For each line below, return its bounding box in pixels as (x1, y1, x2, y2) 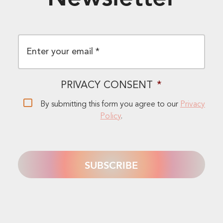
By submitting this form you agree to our (40, 101, 180, 109)
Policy (100, 112, 121, 121)
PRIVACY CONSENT (61, 81, 153, 91)
